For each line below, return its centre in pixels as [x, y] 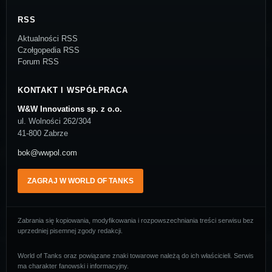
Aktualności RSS [48, 39]
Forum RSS [38, 62]
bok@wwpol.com [47, 153]
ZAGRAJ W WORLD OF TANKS [80, 181]
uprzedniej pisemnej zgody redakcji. [70, 231]
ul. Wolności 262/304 [54, 121]
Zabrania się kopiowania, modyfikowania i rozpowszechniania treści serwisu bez [136, 221]
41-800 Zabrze [43, 134]
